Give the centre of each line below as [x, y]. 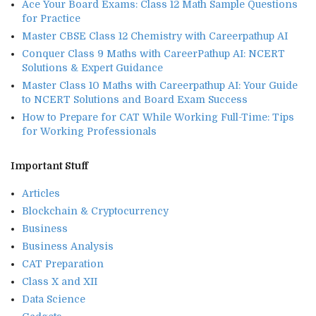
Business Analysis [68, 246]
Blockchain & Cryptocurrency [95, 211]
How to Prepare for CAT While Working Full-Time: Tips [158, 117]
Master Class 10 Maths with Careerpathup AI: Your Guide [160, 86]
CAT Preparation [63, 263]
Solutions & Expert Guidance [92, 68]
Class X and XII [60, 281]
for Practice [51, 19]
